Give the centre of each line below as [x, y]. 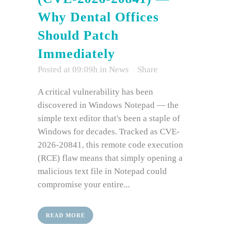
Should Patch [78, 36]
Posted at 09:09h [68, 70]
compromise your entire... [84, 185]
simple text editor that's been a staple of [109, 119]
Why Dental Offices [98, 17]
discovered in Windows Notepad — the [108, 105]
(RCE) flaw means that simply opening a [110, 158]
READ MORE [65, 216]
